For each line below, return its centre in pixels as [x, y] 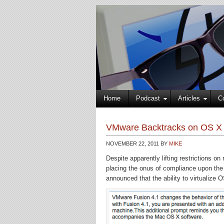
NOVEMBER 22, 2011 [132, 143]
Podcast [148, 98]
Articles [189, 98]
